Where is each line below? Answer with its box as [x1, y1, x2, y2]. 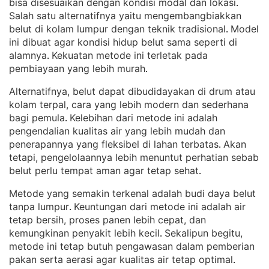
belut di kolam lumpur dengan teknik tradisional [9, 23, 226, 35]
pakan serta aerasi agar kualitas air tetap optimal [9, 253, 233, 265]
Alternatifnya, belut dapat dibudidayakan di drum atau [9, 85, 255, 97]
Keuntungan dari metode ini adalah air [74, 201, 246, 213]
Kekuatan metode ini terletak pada [52, 49, 208, 61]
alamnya [9, 49, 47, 61]
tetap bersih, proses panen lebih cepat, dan [9, 214, 206, 226]
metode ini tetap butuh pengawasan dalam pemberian [9, 240, 255, 252]
